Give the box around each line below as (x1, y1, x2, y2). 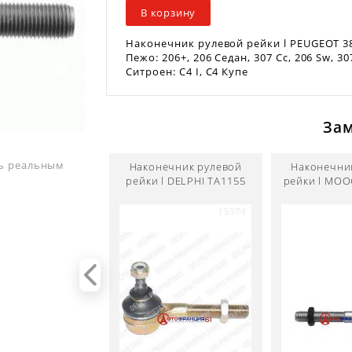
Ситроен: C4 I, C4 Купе (126, 64, 249, 79)
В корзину (141, 5, 196, 20)
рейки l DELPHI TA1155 (126, 173, 246, 188)
